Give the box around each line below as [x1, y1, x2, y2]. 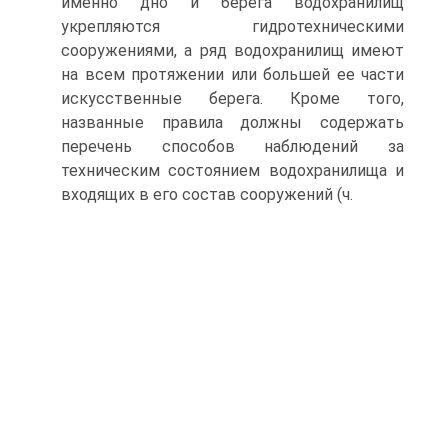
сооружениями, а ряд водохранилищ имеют [61, 40, 404, 60]
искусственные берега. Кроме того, [61, 88, 404, 108]
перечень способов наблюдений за [61, 136, 404, 156]
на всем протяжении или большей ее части [61, 64, 404, 84]
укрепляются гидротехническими [61, 16, 404, 36]
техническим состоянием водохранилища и [61, 160, 404, 180]
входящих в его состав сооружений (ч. [61, 184, 353, 204]
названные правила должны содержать [61, 112, 404, 132]
